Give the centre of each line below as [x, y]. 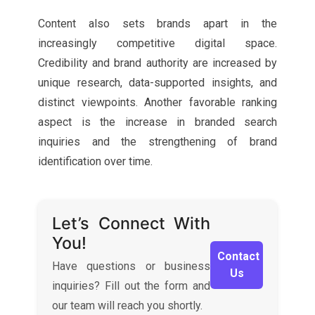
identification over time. [95, 161]
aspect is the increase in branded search [157, 122]
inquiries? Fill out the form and [131, 286]
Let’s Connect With [131, 223]
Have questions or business [131, 266]
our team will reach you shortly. [127, 306]
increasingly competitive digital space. [157, 43]
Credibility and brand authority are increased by [157, 63]
